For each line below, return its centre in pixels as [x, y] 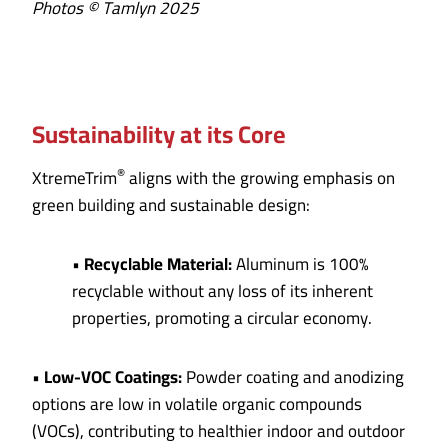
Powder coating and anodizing [293, 377]
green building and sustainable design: [171, 205]
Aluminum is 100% [300, 264]
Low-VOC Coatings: [113, 377]
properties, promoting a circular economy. [222, 318]
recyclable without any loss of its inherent [222, 291]
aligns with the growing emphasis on [260, 178]
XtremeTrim [74, 178]
